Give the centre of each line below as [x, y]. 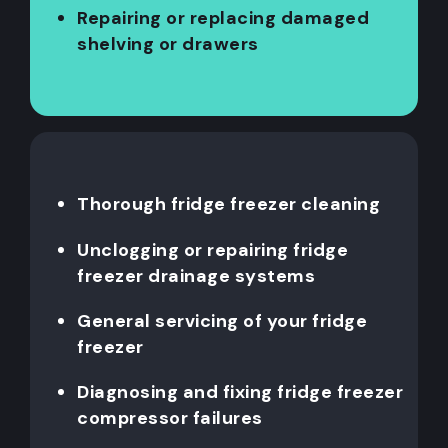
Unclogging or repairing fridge [212, 249]
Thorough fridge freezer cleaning [228, 204]
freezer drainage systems [196, 275]
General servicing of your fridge [222, 320]
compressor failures [170, 417]
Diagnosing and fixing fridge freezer [240, 391]
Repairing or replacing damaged [223, 18]
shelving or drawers [168, 44]
